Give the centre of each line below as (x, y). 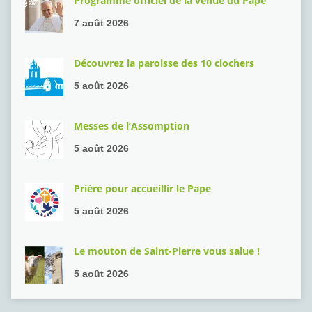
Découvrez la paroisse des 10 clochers (164, 63)
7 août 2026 (101, 23)
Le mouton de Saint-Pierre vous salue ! (166, 251)
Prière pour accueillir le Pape (142, 189)
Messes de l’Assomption (131, 126)
